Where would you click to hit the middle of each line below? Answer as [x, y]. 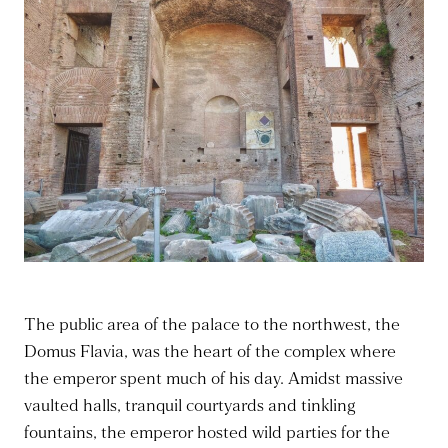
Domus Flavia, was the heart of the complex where [210, 352]
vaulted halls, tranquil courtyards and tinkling [189, 406]
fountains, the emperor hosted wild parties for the [207, 433]
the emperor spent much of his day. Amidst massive [213, 379]
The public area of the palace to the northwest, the [212, 325]
